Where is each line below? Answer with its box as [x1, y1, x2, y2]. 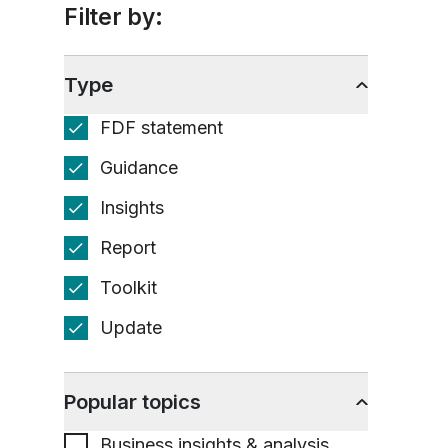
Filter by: [64, 3, 163, 30]
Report [100, 237, 156, 258]
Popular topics [64, 389, 201, 414]
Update [100, 317, 162, 338]
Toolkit [100, 277, 157, 298]
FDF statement [100, 117, 223, 138]
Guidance [100, 157, 178, 178]
